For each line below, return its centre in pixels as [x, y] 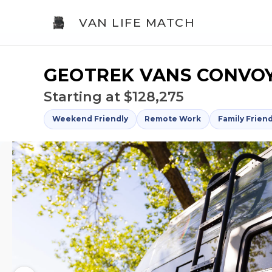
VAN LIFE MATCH [137, 22]
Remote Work [173, 119]
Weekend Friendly [90, 119]
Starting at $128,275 [114, 97]
